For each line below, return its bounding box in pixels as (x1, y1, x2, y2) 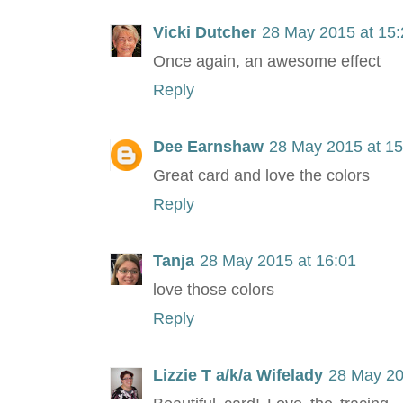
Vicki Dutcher (153, 23, 256, 42)
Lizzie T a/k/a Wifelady (153, 366, 323, 385)
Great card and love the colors (153, 166, 370, 185)
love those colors (153, 281, 274, 300)
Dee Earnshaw (153, 138, 264, 157)
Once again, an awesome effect (153, 52, 381, 71)
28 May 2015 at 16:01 (200, 252, 356, 271)
